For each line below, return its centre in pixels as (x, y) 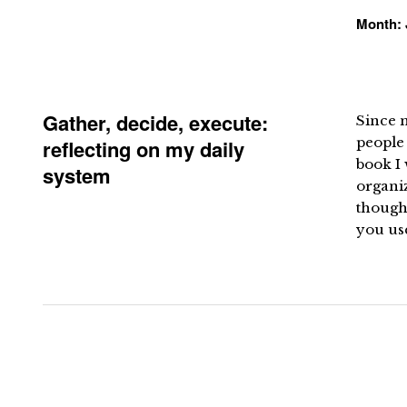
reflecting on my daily (144, 149)
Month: (381, 24)
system (77, 175)
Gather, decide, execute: (155, 123)
